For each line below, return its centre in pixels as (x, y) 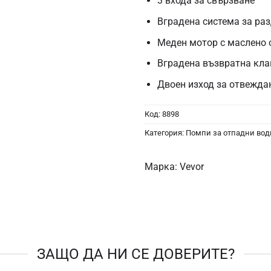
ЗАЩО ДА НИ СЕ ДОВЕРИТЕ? (135, 254)
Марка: (161, 167)
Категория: (165, 132)
